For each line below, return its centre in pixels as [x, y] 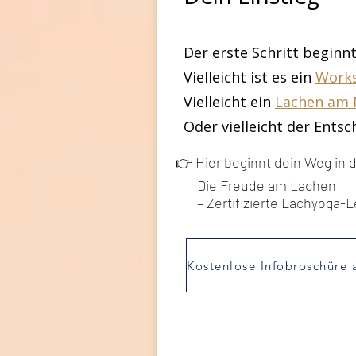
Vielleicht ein [229, 102]
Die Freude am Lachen [255, 185]
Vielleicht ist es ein [250, 77]
